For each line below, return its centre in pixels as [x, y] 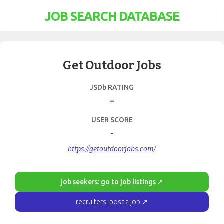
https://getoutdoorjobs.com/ [112, 149]
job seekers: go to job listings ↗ [112, 182]
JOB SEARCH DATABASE [112, 16]
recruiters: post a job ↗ [112, 202]
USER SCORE [112, 120]
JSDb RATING [112, 87]
